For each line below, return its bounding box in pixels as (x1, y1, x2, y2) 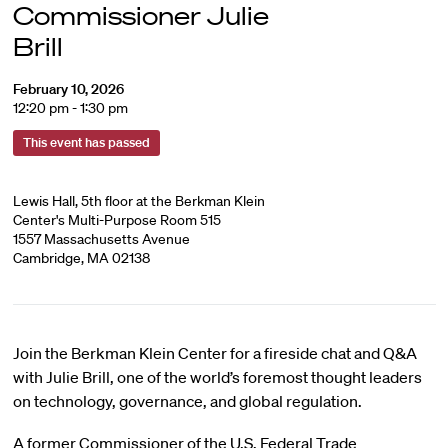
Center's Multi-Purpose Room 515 (12, 211, 221, 229)
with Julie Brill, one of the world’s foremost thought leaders (12, 367, 422, 387)
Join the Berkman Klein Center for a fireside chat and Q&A (12, 343, 417, 363)
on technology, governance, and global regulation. (12, 391, 362, 411)
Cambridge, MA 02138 (12, 249, 150, 267)
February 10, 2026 (12, 80, 124, 98)
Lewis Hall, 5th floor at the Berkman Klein (12, 192, 265, 210)
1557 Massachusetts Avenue (12, 230, 190, 248)
